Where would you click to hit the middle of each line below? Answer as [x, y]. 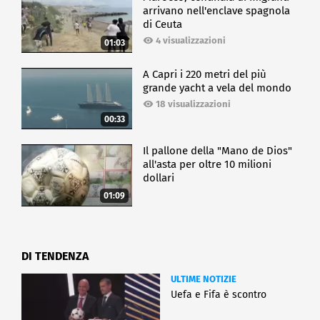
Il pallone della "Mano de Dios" [218, 150]
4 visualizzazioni [191, 41]
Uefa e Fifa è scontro [219, 295]
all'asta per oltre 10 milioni [207, 164]
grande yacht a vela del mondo [217, 87]
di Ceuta [163, 25]
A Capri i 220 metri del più [205, 74]
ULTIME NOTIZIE [204, 279]
